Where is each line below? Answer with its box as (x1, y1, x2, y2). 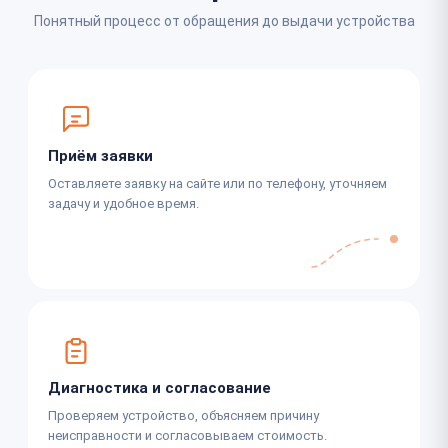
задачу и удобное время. (48, 195, 199, 211)
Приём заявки (48, 146, 153, 165)
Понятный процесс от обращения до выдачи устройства (33, 12, 415, 29)
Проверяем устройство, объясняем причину (48, 407, 319, 423)
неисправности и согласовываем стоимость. (48, 427, 327, 443)
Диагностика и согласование (48, 378, 271, 397)
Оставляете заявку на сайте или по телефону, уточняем (48, 175, 387, 191)
